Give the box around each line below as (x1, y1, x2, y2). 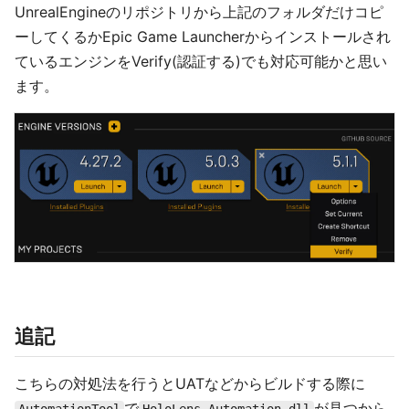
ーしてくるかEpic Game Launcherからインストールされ (15, 27, 391, 46)
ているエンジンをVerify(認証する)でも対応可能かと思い (15, 52, 387, 70)
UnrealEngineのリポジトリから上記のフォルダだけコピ (15, 3, 383, 21)
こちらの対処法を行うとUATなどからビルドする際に (15, 374, 365, 393)
